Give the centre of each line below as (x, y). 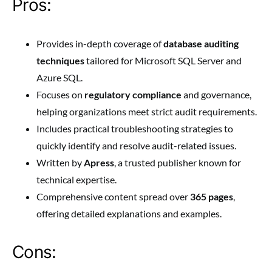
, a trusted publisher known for (178, 163)
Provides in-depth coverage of (100, 44)
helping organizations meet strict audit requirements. (147, 112)
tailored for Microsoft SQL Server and (163, 61)
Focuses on (60, 95)
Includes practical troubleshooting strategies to (135, 129)
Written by (60, 163)
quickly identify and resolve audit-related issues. (136, 146)
